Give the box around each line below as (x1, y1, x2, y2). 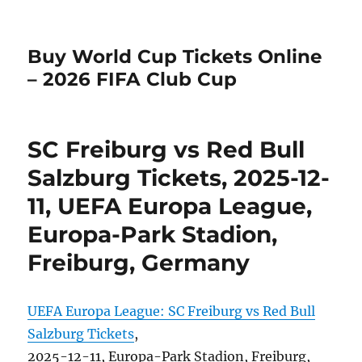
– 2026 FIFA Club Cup (27, 68, 238, 90)
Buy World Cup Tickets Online (27, 45, 323, 68)
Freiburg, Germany (27, 249, 250, 276)
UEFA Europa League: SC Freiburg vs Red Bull (27, 303, 316, 319)
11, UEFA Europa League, (27, 192, 313, 220)
